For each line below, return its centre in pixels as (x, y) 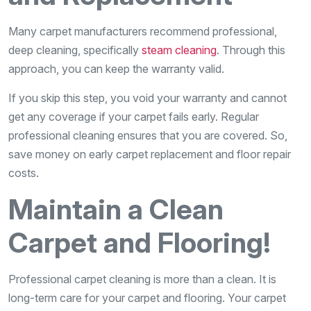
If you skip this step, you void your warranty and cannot (148, 98)
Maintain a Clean (116, 209)
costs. (24, 173)
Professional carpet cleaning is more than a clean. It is (142, 279)
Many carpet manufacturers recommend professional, (143, 31)
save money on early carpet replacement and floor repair (150, 154)
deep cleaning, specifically (75, 50)
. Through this (251, 50)
